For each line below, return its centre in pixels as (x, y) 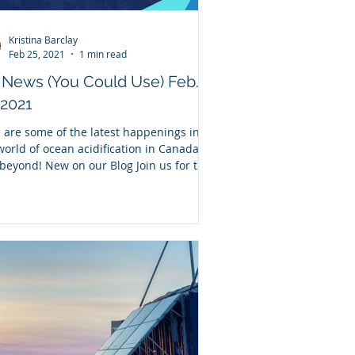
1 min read (103, 53)
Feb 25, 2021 (37, 53)
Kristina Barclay (43, 40)
